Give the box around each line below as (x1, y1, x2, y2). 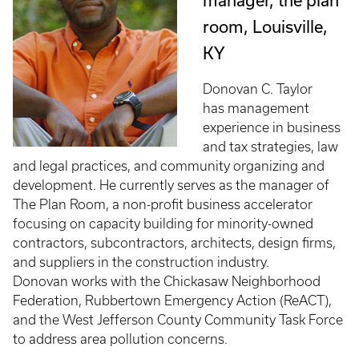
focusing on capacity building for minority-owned (13, 216, 313, 231)
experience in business (203, 120, 341, 135)
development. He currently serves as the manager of (13, 178, 329, 192)
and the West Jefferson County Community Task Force (13, 313, 343, 327)
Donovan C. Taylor (203, 82, 313, 96)
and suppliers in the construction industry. (13, 255, 269, 269)
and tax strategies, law (203, 139, 338, 154)
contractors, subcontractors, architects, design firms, (13, 236, 336, 250)
